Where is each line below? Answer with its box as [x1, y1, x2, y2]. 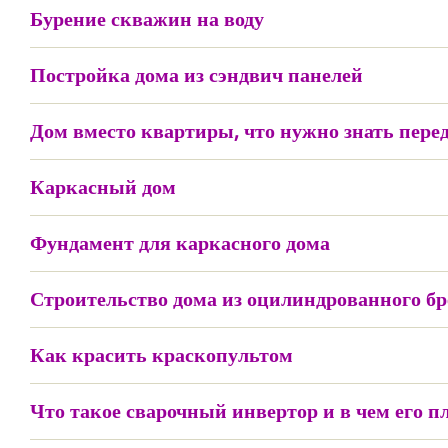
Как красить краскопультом [30, 341, 293, 368]
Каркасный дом [30, 173, 176, 200]
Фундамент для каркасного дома [30, 229, 330, 256]
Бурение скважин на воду [30, 5, 264, 32]
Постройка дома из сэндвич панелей [30, 61, 363, 88]
